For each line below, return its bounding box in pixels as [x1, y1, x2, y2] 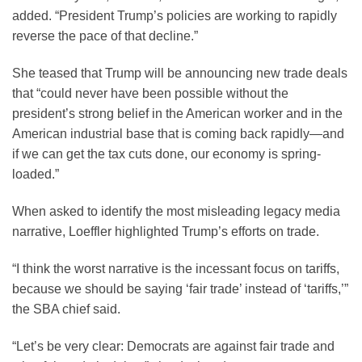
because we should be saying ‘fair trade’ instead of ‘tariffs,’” [12, 281, 348, 296]
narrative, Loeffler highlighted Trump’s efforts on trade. [12, 224, 319, 238]
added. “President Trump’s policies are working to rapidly [12, 9, 337, 23]
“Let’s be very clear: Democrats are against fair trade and [12, 339, 335, 353]
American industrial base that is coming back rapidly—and [12, 127, 344, 141]
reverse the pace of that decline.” [12, 29, 198, 44]
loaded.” [12, 167, 59, 182]
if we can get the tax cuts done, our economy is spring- [12, 147, 321, 162]
